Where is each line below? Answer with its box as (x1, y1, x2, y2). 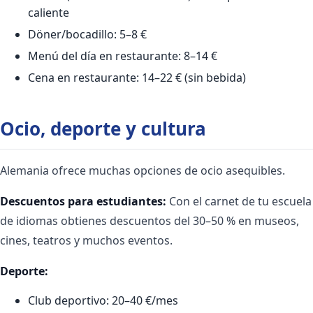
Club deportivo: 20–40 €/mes (28, 292, 178, 308)
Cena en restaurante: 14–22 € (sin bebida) (28, 69, 246, 85)
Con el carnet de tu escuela (166, 193, 312, 209)
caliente (28, 4, 69, 20)
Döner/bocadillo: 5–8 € (28, 26, 147, 42)
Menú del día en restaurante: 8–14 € (28, 48, 217, 64)
